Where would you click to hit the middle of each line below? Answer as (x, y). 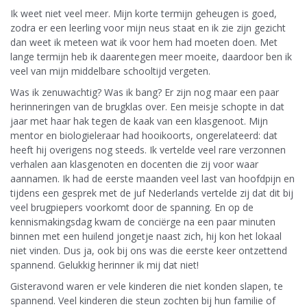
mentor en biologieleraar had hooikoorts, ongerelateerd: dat (144, 135)
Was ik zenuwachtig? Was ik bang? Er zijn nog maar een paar (145, 92)
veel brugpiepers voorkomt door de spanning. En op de (132, 207)
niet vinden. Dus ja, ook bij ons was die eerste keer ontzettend (149, 250)
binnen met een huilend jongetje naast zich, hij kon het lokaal (146, 236)
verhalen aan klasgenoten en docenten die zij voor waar (134, 164)
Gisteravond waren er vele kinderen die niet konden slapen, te (147, 286)
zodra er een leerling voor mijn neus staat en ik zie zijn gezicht (148, 27)
